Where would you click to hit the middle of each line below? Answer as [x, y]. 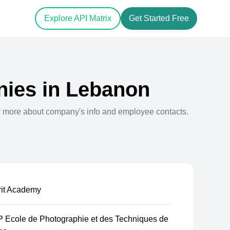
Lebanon [108, 89]
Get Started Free [159, 18]
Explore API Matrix [78, 18]
